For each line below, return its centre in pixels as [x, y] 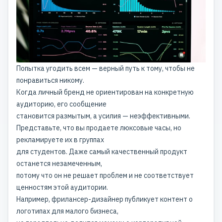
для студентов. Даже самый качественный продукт [102, 152]
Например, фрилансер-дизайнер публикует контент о [105, 199]
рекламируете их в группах [60, 140]
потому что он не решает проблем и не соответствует [105, 176]
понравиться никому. [50, 81]
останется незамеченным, [59, 164]
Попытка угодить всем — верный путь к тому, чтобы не [106, 69]
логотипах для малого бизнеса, [67, 211]
